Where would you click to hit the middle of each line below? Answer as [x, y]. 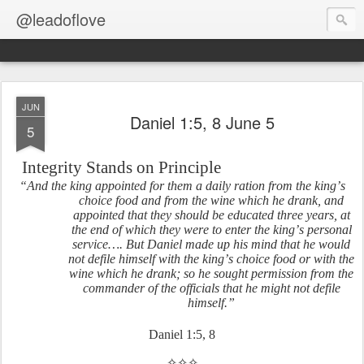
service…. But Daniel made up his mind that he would [211, 244]
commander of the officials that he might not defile [211, 288]
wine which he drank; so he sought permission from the [211, 273]
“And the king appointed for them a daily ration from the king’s [182, 186]
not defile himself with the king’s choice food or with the [211, 259]
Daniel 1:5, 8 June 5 [202, 122]
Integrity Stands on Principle [121, 167]
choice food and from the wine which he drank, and [211, 200]
